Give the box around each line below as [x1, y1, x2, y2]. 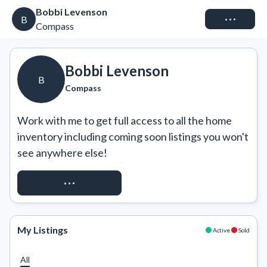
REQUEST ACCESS [30, 177, 109, 188]
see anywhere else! [17, 146, 107, 159]
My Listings [17, 224, 68, 235]
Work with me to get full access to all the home [17, 114, 232, 127]
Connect [213, 13, 247, 24]
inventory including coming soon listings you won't [17, 130, 249, 143]
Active [213, 226, 230, 234]
